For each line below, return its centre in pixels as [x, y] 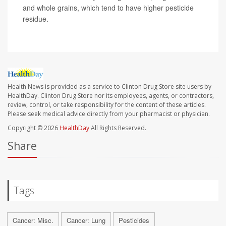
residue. [36, 19]
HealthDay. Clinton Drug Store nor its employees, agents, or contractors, [111, 96]
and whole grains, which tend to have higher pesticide [108, 8]
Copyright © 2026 [34, 128]
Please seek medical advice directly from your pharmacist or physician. [109, 114]
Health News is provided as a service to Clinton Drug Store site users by [109, 87]
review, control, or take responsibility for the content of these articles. [107, 105]
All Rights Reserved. [118, 128]
